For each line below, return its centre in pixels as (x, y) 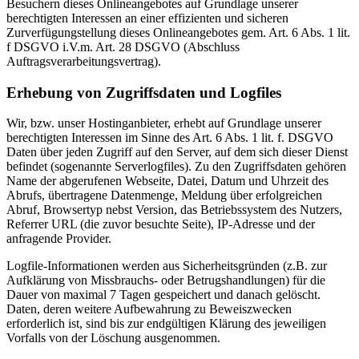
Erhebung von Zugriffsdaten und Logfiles (144, 92)
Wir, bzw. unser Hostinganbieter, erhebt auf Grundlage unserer (164, 123)
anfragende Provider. (59, 239)
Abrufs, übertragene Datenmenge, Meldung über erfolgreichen (164, 196)
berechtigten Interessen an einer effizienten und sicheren (147, 18)
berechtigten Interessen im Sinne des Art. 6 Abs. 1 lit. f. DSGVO (170, 138)
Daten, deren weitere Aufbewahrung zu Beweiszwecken (149, 309)
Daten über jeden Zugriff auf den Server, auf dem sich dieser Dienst (177, 152)
